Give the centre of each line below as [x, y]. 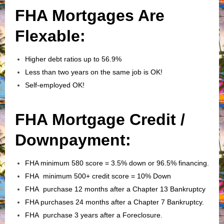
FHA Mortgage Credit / [100, 119]
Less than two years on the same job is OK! [95, 72]
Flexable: [50, 36]
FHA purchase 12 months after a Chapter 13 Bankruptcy [116, 189]
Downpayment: [73, 140]
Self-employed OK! [55, 85]
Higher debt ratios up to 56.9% [73, 59]
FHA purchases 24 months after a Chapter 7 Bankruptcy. [114, 202]
